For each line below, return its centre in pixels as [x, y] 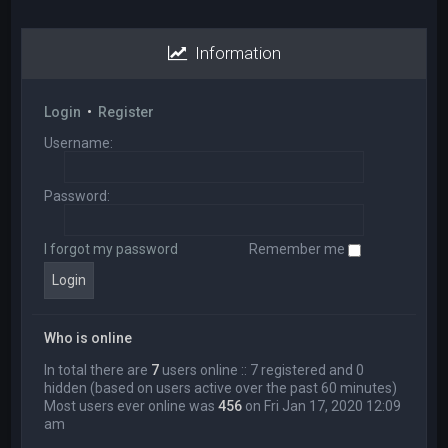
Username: [79, 143]
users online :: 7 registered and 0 [262, 370]
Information [233, 53]
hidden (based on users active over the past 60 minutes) [221, 388]
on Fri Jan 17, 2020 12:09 [322, 406]
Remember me [298, 249]
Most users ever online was [131, 406]
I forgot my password [111, 249]
